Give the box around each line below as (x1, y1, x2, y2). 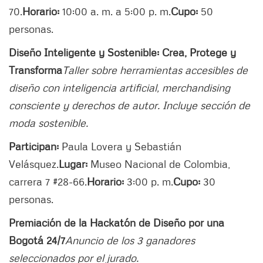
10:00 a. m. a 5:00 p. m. (59, 4, 171, 18)
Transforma (9, 63, 62, 76)
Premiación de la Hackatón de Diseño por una (9, 215, 224, 229)
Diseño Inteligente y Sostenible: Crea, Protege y (9, 45, 236, 59)
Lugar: (59, 157, 87, 170)
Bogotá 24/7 (9, 233, 65, 247)
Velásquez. (9, 157, 59, 170)
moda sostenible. (9, 116, 88, 129)
